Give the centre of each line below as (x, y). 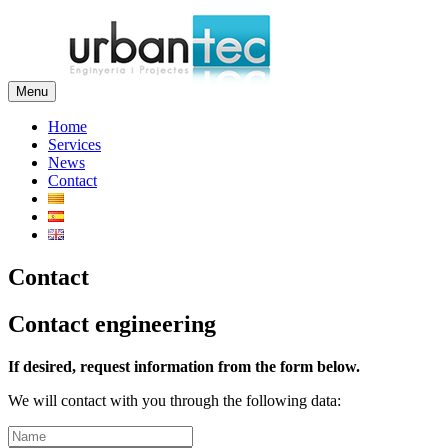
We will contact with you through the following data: (174, 400)
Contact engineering (112, 323)
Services (74, 144)
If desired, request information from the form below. (184, 366)
